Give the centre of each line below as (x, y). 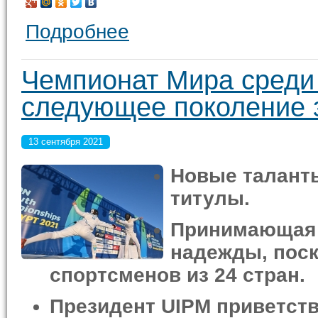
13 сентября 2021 (66, 142)
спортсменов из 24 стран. (177, 275)
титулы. (210, 198)
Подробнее (77, 32)
